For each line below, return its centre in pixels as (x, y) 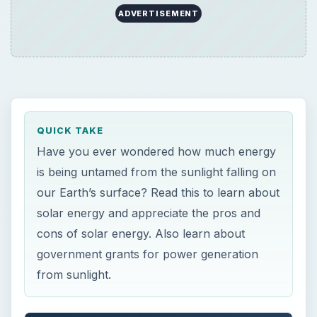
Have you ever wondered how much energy (157, 38)
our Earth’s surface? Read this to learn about (158, 79)
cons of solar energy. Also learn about (141, 120)
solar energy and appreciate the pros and (149, 99)
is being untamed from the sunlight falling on (157, 58)
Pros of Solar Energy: (96, 283)
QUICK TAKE (70, 17)
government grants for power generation (148, 140)
